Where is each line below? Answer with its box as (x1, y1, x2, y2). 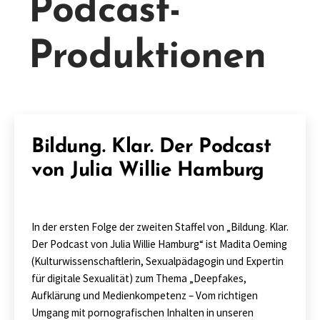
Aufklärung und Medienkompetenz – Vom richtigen (31, 289, 258, 302)
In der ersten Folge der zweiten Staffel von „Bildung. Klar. (31, 220, 289, 234)
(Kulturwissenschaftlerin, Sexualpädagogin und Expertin (31, 254, 284, 268)
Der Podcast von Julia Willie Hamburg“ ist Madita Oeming (31, 237, 287, 251)
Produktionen (29, 38, 266, 77)
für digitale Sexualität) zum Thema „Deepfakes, (31, 271, 246, 285)
